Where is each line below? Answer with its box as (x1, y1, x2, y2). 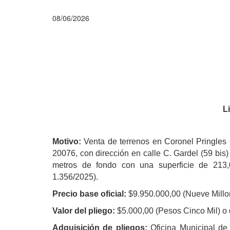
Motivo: (52, 137, 81, 146)
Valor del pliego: (52, 206, 117, 215)
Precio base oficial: (52, 189, 128, 198)
